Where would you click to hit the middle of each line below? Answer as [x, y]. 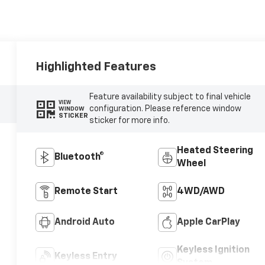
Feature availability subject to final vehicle [170, 97]
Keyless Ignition [213, 251]
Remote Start [86, 192]
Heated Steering [215, 151]
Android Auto [85, 223]
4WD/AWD [201, 192]
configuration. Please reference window [165, 109]
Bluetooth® [80, 158]
